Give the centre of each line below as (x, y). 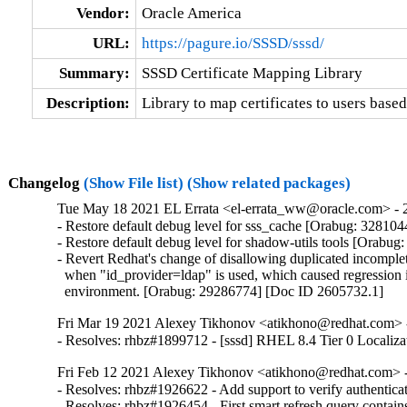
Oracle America (191, 13)
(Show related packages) (268, 183)
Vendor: (103, 13)
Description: (88, 103)
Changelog (45, 183)
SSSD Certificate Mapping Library (252, 73)
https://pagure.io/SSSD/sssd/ (233, 43)
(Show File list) (133, 183)
